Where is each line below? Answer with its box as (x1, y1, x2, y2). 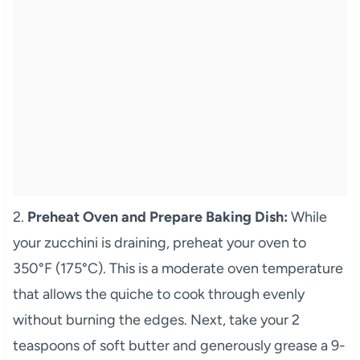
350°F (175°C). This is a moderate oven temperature (12, 259, 343, 277)
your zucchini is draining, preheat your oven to (12, 233, 306, 252)
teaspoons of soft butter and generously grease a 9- (12, 336, 346, 354)
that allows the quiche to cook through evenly (12, 284, 305, 303)
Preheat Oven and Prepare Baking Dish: (27, 207, 288, 226)
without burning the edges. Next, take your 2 (12, 310, 300, 329)
